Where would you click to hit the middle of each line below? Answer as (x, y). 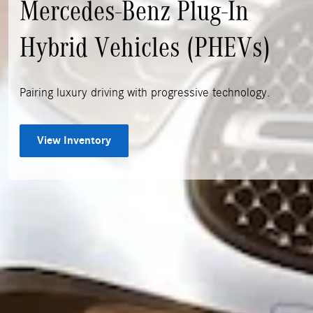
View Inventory (74, 140)
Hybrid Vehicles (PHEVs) (145, 47)
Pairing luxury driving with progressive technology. (145, 92)
